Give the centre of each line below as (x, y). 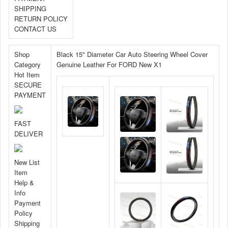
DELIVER (28, 134)
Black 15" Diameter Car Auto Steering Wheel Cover (132, 54)
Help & (24, 182)
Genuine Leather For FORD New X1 (109, 64)
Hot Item (27, 75)
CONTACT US (35, 29)
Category (27, 64)
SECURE (28, 85)
